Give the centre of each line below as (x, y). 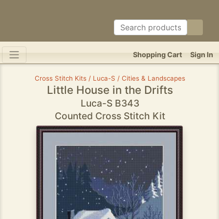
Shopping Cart (158, 55)
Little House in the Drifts (110, 90)
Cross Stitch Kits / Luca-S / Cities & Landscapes (110, 78)
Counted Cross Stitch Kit (110, 116)
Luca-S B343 (110, 103)
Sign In (202, 55)
